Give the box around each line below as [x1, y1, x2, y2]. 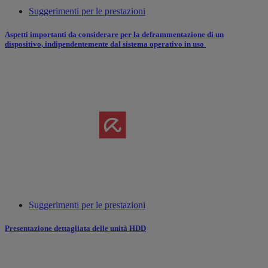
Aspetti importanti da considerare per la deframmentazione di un [5, 29, 224, 39]
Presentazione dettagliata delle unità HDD [5, 224, 146, 233]
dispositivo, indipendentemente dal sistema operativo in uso [5, 39, 206, 48]
